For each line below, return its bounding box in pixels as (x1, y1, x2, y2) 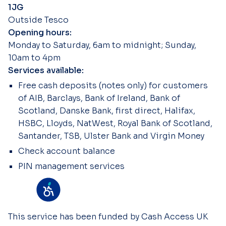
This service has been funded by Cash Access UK (8, 211, 208, 222)
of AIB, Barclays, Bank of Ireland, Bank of (18, 93, 180, 103)
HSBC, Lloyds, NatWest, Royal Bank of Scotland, (18, 118, 212, 129)
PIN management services (18, 161, 125, 172)
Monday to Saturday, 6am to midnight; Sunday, (8, 40, 196, 50)
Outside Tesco (8, 15, 69, 25)
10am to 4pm (8, 52, 61, 63)
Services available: (8, 65, 84, 76)
